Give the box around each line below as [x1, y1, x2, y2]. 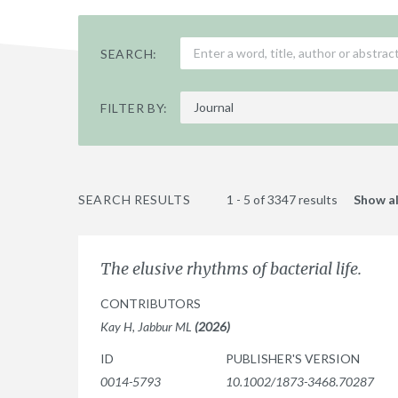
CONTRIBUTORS [100, 296, 201, 311]
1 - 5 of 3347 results [226, 192, 340, 207]
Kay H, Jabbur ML [100, 319, 195, 334]
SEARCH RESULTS [78, 192, 191, 207]
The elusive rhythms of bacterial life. [100, 259, 362, 279]
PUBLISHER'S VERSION [226, 351, 360, 366]
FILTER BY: [100, 99, 168, 115]
